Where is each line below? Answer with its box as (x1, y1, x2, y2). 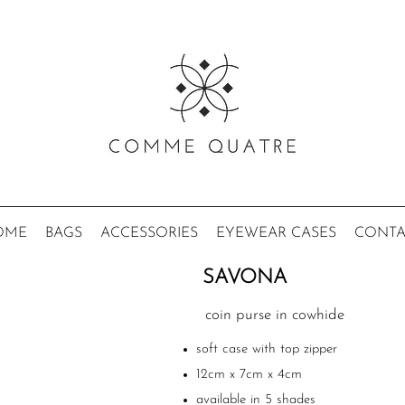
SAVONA (202, 268, 287, 288)
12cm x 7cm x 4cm (196, 368, 302, 381)
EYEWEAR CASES (216, 226, 336, 240)
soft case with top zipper (196, 343, 337, 356)
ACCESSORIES (100, 226, 198, 240)
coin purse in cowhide (205, 307, 344, 323)
